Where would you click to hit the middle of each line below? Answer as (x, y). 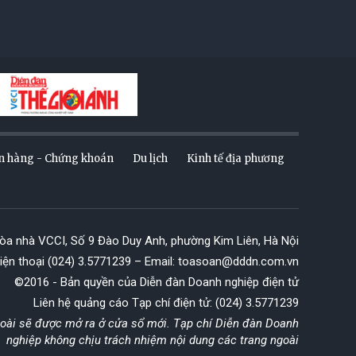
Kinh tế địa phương (236, 158)
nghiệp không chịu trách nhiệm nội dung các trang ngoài (153, 340)
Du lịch (150, 158)
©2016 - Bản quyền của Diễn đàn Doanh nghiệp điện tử (157, 282)
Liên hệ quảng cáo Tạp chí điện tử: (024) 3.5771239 (166, 302)
